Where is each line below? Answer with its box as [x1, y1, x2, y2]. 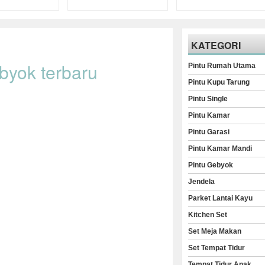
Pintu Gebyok [188, 161, 234, 169]
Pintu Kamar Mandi [188, 144, 253, 153]
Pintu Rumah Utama [188, 62, 256, 70]
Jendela [188, 177, 215, 186]
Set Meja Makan [188, 227, 242, 235]
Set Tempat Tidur [188, 244, 245, 252]
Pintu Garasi [188, 128, 230, 136]
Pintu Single [188, 95, 228, 103]
